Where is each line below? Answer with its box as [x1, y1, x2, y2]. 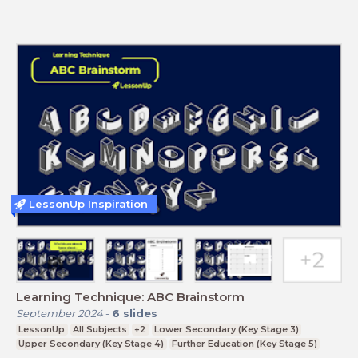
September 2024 [16, 306, 103, 320]
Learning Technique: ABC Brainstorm [147, 288, 245, 304]
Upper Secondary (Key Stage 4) [18, 337, 165, 349]
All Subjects [72, 323, 127, 335]
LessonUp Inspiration [29, 197, 148, 211]
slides [123, 306, 157, 320]
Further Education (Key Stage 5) [171, 337, 317, 349]
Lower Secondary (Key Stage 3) [154, 323, 300, 335]
